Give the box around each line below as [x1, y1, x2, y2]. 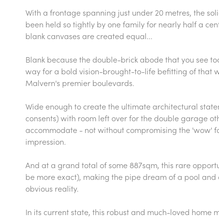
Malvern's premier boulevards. [25, 77, 134, 88]
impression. [25, 136, 66, 147]
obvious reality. [25, 183, 79, 194]
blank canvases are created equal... [25, 30, 153, 41]
